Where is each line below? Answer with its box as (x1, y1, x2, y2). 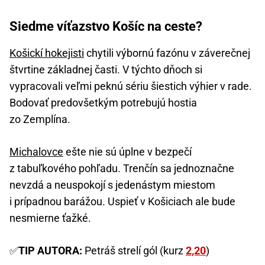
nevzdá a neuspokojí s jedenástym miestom (9, 179, 215, 192)
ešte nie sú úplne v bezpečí (63, 146, 192, 159)
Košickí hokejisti (9, 47, 84, 60)
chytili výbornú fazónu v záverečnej (84, 47, 250, 60)
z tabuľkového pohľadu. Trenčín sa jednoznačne (9, 162, 234, 175)
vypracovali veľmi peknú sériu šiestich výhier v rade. (9, 80, 252, 93)
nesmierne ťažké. (9, 212, 91, 225)
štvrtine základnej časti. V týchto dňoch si (9, 63, 202, 76)
